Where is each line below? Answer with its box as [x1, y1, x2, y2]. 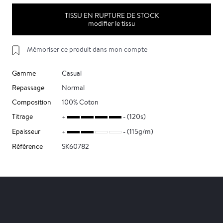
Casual [62, 69, 82, 78]
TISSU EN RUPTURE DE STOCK [64, 11, 159, 20]
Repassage [12, 83, 44, 92]
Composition [12, 98, 51, 107]
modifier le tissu [88, 19, 135, 28]
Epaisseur [12, 127, 40, 136]
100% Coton [62, 98, 99, 107]
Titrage [12, 112, 33, 121]
